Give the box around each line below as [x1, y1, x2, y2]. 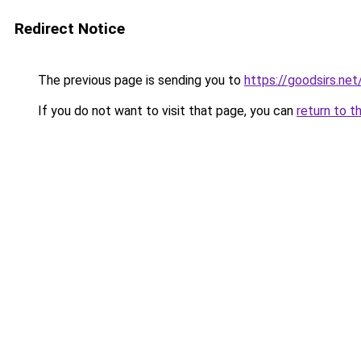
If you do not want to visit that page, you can [35, 103, 297, 118]
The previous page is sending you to [35, 73, 244, 88]
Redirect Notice [15, 19, 125, 38]
